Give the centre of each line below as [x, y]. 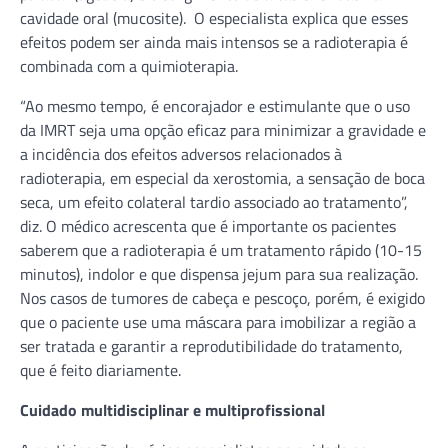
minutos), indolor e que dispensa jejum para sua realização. [219, 273]
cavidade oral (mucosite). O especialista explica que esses [214, 17]
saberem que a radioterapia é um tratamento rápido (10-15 [221, 249]
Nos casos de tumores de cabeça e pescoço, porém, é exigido [222, 297]
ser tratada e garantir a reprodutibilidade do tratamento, [211, 345]
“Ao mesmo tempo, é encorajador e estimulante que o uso [215, 105]
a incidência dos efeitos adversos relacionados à [181, 153]
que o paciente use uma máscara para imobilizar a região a [218, 321]
